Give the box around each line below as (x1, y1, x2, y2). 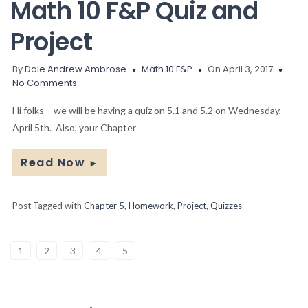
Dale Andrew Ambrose (25, 63, 126, 76)
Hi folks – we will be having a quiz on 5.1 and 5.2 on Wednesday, (12, 104, 281, 117)
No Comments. (12, 76, 79, 90)
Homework (129, 200, 173, 212)
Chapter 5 (84, 200, 124, 212)
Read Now (21, 155, 85, 171)
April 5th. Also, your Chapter (12, 122, 136, 134)
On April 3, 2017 (208, 63, 273, 76)
